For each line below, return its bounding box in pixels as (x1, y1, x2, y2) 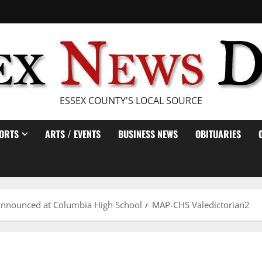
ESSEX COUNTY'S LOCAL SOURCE (60, 94, 202, 107)
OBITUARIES (195, 127, 241, 141)
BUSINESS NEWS (118, 127, 178, 141)
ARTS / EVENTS (45, 127, 101, 141)
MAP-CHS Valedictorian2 (152, 199, 250, 211)
